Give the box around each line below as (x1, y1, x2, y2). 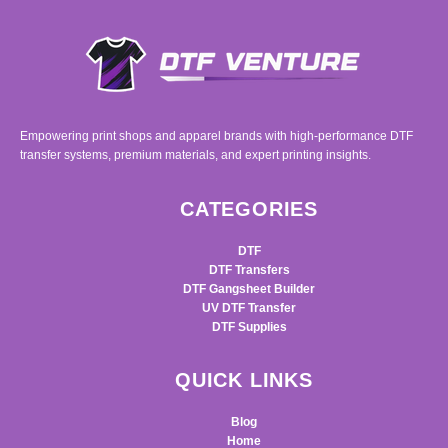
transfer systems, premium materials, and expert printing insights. (20, 148, 371, 163)
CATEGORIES (180, 198, 318, 221)
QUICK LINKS (175, 369, 313, 392)
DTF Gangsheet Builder (183, 282, 315, 297)
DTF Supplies (211, 320, 287, 335)
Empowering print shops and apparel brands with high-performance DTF (20, 129, 413, 144)
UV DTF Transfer (202, 301, 296, 316)
